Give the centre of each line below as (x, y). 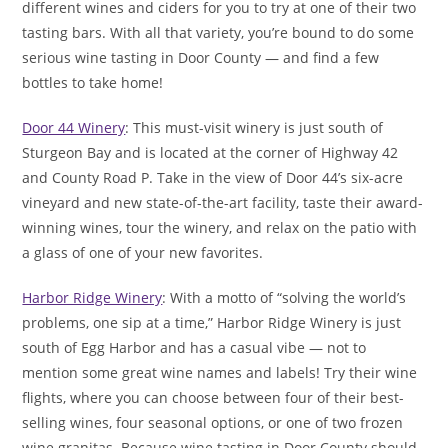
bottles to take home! (93, 83)
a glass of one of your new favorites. (143, 253)
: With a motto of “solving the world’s (284, 298)
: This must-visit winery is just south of (254, 128)
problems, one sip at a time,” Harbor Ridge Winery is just (212, 323)
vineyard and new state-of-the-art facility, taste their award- (223, 203)
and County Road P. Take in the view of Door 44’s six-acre (213, 178)
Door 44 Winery (74, 128)
